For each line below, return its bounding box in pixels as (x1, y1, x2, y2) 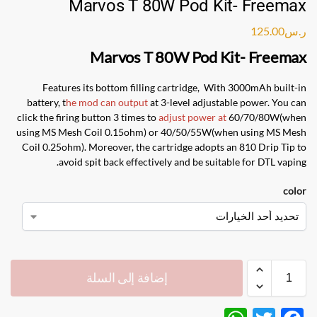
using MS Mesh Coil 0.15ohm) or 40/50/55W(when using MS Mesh (16, 125, 306, 138)
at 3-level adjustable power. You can (148, 96, 306, 108)
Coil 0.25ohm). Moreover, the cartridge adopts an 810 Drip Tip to (22, 140, 306, 153)
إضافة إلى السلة (86, 270, 168, 285)
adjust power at (158, 110, 226, 123)
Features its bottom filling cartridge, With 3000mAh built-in (42, 81, 306, 93)
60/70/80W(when (226, 110, 306, 123)
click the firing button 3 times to (17, 110, 158, 123)
